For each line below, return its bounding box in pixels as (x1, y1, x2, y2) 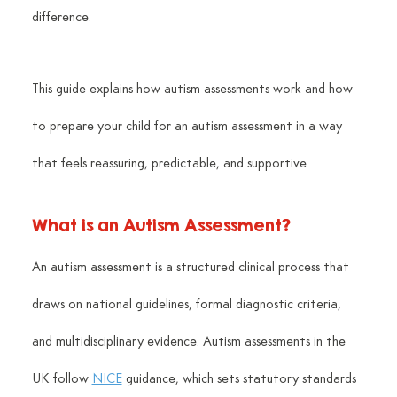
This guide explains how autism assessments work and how (31, 82, 356, 97)
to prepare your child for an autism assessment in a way (31, 119, 346, 134)
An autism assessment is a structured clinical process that (31, 260, 353, 275)
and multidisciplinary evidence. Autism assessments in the (31, 334, 349, 349)
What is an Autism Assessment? (31, 214, 291, 235)
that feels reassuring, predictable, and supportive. (31, 156, 309, 171)
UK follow (31, 371, 92, 386)
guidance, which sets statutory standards (121, 371, 360, 386)
